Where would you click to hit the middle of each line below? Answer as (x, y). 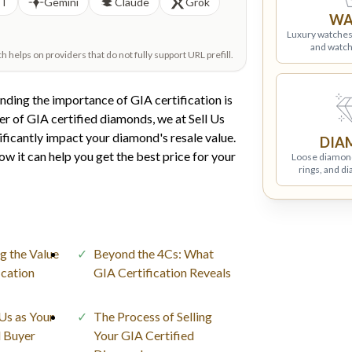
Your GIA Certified (143, 335)
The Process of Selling (152, 316)
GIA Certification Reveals (162, 272)
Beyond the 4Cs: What (153, 253)
